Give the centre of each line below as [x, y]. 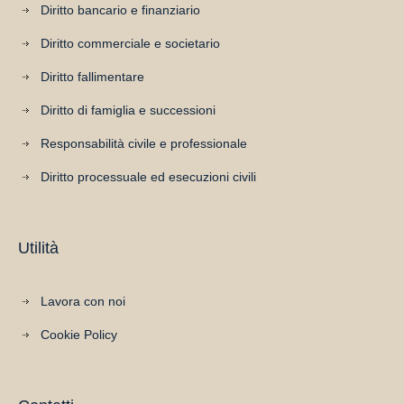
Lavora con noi [83, 301]
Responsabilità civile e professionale [144, 143]
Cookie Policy [79, 335]
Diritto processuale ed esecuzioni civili [149, 177]
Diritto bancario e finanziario [121, 10]
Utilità [39, 248]
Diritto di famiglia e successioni [129, 110]
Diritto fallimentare [93, 77]
